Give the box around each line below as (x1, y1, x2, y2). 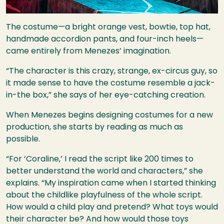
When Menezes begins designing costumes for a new (6, 111, 213, 120)
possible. (6, 135, 40, 144)
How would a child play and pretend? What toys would (6, 203, 218, 212)
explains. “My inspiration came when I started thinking (6, 179, 216, 188)
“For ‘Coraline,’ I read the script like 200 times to (6, 155, 193, 164)
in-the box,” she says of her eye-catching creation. (6, 91, 205, 100)
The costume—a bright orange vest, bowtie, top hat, (6, 23, 210, 32)
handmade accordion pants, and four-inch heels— (6, 35, 203, 44)
